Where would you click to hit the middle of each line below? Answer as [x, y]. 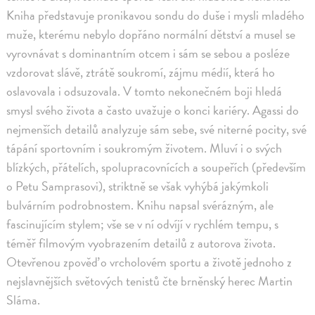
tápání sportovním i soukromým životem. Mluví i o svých [144, 148]
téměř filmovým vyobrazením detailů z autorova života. [141, 243]
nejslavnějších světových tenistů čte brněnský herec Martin [150, 281]
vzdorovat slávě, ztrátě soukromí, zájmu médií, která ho [141, 72]
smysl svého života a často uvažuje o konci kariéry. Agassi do [153, 110]
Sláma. [24, 300]
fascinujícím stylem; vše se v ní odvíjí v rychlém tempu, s [143, 224]
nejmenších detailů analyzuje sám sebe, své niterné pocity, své [157, 129]
